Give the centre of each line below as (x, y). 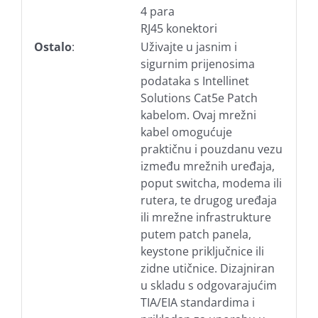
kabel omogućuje (186, 132)
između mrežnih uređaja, (207, 166)
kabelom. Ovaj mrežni (198, 115)
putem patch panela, (196, 234)
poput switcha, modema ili (211, 183)
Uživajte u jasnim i (188, 46)
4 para (157, 11)
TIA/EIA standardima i (197, 302)
